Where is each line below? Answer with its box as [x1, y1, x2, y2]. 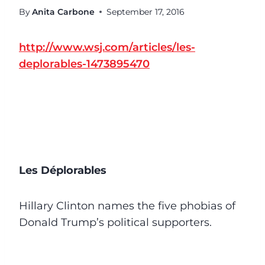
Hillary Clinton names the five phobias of [19, 199, 235, 212]
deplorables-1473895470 [19, 57, 150, 70]
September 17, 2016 [106, 6, 185, 17]
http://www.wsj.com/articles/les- [19, 40, 195, 54]
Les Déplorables [19, 163, 106, 177]
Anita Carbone [32, 6, 95, 17]
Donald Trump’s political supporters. [19, 215, 212, 229]
